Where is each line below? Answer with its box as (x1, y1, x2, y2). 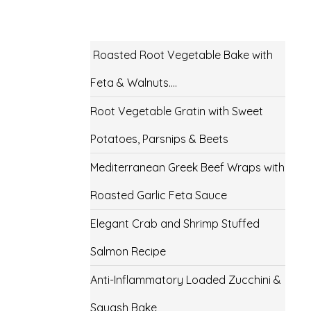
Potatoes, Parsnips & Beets (90, 132, 228, 146)
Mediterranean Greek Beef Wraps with (90, 160, 285, 175)
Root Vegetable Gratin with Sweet (90, 104, 263, 119)
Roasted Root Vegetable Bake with (90, 48, 273, 62)
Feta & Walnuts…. (90, 76, 177, 90)
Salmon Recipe (90, 244, 166, 259)
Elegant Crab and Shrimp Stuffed (90, 217, 260, 231)
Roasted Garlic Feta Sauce (90, 188, 227, 203)
